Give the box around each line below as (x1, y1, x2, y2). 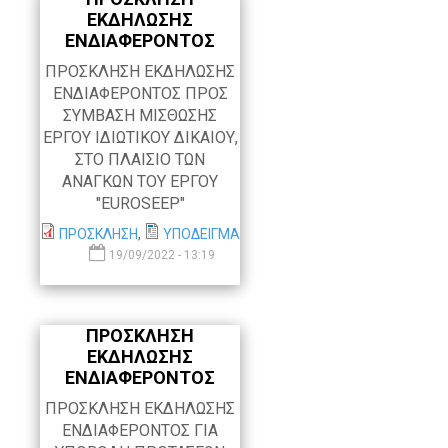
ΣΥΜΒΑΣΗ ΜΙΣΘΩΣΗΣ (63, 106, 217, 126)
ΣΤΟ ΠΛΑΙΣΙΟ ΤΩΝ (75, 150, 205, 170)
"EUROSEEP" (95, 194, 185, 214)
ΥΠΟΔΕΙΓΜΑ (163, 226, 240, 243)
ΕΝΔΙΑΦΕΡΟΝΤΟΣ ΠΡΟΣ (52, 84, 228, 104)
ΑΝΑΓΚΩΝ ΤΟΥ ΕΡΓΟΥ (62, 172, 218, 192)
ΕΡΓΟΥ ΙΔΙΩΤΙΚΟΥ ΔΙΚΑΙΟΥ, (42, 128, 238, 148)
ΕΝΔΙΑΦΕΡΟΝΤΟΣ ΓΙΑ (62, 421, 218, 441)
